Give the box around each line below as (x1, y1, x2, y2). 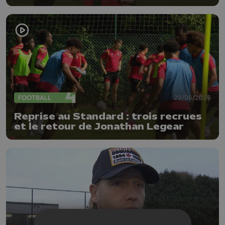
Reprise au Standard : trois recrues (14, 111, 202, 123)
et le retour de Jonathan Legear (14, 121, 184, 133)
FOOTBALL (18, 93, 51, 102)
